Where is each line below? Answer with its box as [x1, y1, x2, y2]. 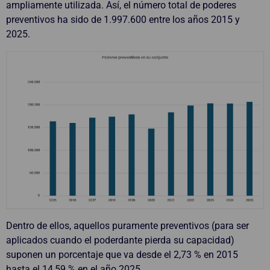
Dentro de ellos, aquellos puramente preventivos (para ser [6, 219, 249, 231]
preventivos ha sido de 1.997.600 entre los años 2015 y [6, 13, 240, 25]
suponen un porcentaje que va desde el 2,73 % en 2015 [6, 248, 238, 260]
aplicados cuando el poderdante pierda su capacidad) [6, 234, 234, 246]
